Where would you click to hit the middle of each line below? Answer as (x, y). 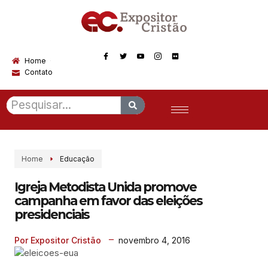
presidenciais (52, 215)
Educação (77, 159)
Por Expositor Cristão (58, 240)
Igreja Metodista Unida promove (105, 187)
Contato (39, 72)
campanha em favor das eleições (108, 201)
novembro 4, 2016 (154, 240)
